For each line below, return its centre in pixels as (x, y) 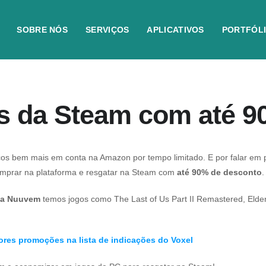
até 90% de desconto (219, 172)
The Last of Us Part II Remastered (178, 199)
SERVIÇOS (107, 30)
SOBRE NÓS (42, 30)
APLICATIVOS (175, 30)
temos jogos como (77, 199)
